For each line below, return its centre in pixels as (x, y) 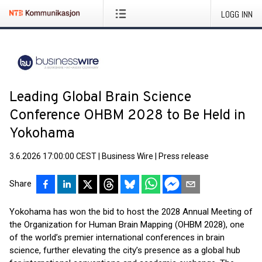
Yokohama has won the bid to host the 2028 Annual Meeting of (131, 212)
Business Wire (127, 156)
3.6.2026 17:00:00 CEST (53, 156)
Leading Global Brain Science (100, 98)
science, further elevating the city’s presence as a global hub (125, 250)
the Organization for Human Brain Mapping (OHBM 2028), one (127, 225)
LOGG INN (237, 14)
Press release (184, 156)
